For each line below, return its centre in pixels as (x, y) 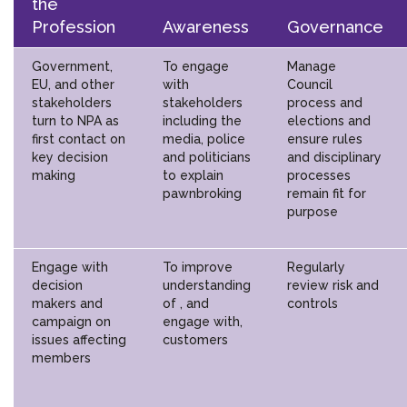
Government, (72, 66)
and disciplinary (334, 157)
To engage (196, 66)
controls (313, 303)
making (54, 175)
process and (325, 102)
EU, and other (73, 84)
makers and (67, 303)
